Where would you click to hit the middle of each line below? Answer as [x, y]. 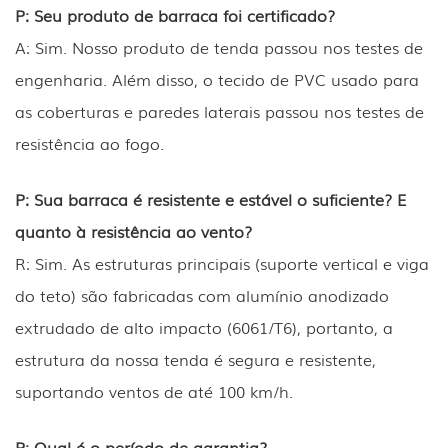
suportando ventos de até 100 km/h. [154, 391]
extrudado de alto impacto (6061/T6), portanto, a [204, 327]
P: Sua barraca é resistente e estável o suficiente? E [210, 199]
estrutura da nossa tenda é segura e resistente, [195, 359]
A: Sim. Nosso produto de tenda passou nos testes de [219, 47]
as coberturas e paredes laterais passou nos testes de [219, 111]
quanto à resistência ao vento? [133, 231]
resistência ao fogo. [89, 143]
